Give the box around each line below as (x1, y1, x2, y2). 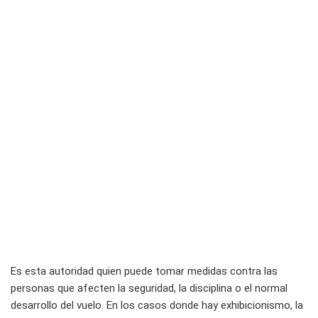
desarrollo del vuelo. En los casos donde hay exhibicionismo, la (11, 299, 303, 312)
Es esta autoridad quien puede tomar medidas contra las (11, 265, 278, 278)
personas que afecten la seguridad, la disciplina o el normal (11, 282, 287, 295)
